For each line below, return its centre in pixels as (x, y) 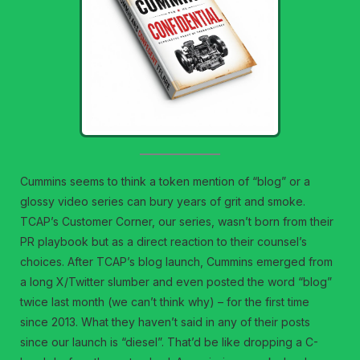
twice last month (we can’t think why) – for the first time (165, 301)
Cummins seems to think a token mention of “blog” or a (166, 181)
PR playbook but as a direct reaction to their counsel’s (164, 241)
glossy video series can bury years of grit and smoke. (163, 201)
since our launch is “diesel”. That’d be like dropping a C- (170, 342)
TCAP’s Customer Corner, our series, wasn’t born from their (177, 221)
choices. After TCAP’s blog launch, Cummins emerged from (177, 261)
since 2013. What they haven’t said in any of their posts (166, 321)
